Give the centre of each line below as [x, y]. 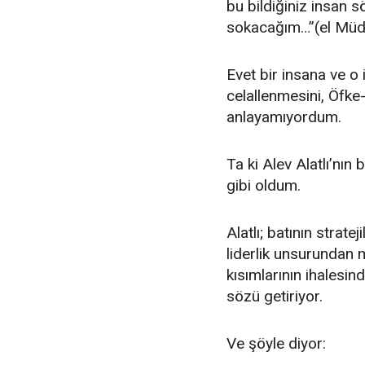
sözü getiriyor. [275, 296]
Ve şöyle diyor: [276, 343]
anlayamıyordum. [284, 117]
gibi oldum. [264, 185]
